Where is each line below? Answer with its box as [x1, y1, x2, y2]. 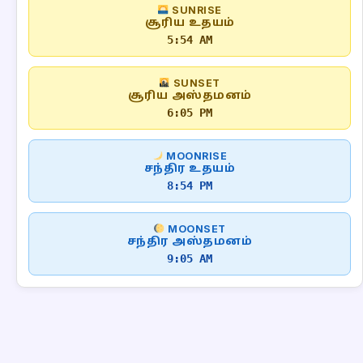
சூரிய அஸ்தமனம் [127, 89, 252, 103]
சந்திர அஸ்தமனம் [126, 235, 253, 249]
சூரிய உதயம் [144, 16, 235, 30]
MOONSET [164, 223, 226, 235]
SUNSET [170, 77, 220, 89]
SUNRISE [169, 4, 222, 16]
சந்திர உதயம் [143, 162, 236, 176]
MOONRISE [163, 150, 228, 162]
